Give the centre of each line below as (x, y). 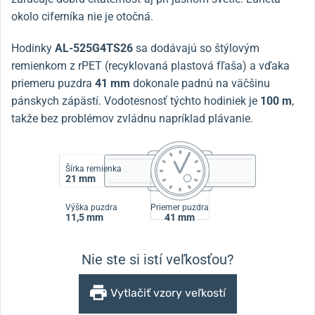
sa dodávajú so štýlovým (198, 48)
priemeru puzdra (52, 83)
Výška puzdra (91, 207)
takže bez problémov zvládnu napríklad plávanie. (132, 118)
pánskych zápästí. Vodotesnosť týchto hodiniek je (136, 101)
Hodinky (33, 48)
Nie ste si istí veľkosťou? (157, 259)
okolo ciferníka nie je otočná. (82, 17)
